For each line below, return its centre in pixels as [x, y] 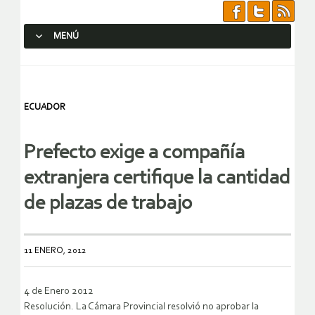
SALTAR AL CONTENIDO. [82, 62]
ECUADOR [45, 107]
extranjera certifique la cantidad [157, 179]
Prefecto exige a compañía [134, 153]
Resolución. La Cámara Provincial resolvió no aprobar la [141, 307]
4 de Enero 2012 [59, 292]
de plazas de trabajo [108, 204]
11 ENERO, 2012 [55, 251]
